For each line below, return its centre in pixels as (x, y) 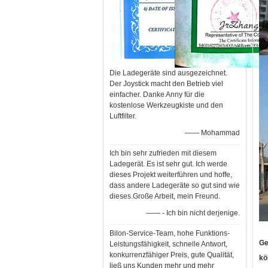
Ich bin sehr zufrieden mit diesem (163, 153)
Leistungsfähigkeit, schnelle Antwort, (168, 244)
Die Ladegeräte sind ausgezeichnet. (168, 73)
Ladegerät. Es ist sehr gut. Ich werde (168, 164)
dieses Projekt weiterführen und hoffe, (171, 175)
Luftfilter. (123, 116)
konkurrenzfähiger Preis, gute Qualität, (172, 255)
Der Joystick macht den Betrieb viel (166, 84)
